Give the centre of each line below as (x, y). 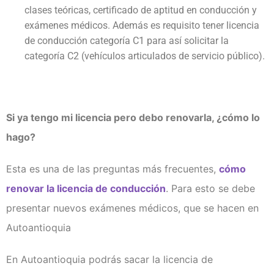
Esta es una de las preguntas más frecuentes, (113, 169)
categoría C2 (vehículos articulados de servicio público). (145, 56)
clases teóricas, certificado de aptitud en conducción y (141, 10)
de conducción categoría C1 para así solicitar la (127, 41)
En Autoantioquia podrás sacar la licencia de (109, 260)
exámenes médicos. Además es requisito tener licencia (142, 26)
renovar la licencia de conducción (86, 189)
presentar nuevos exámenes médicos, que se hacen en (132, 208)
